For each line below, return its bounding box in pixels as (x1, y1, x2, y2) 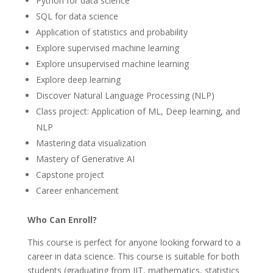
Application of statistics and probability (35, 26, 188, 38)
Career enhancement (35, 185, 119, 197)
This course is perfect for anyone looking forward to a (27, 236, 241, 249)
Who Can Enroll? (27, 214, 97, 226)
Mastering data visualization (35, 137, 146, 149)
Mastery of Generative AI (35, 153, 135, 165)
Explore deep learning (35, 74, 121, 86)
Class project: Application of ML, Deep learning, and (35, 105, 240, 118)
